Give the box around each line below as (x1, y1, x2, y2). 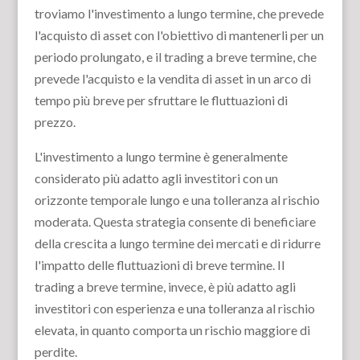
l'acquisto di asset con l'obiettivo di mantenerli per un (34, 27, 324, 43)
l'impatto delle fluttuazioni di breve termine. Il (34, 257, 284, 272)
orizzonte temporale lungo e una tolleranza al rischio (34, 192, 320, 207)
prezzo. (34, 114, 76, 129)
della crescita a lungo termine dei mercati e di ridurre (34, 235, 321, 251)
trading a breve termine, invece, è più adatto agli (34, 279, 296, 294)
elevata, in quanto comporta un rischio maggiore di (34, 322, 310, 337)
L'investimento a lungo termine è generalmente (34, 149, 288, 164)
